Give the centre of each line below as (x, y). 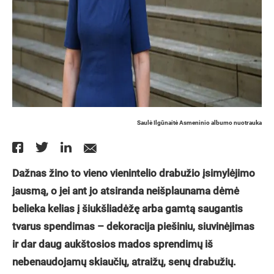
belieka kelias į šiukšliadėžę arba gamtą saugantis (128, 209)
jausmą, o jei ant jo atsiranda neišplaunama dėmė (126, 191)
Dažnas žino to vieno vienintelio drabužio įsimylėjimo (134, 173)
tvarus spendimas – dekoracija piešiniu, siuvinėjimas (133, 226)
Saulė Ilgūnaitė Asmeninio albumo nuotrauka (199, 123)
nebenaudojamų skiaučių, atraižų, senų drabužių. (124, 262)
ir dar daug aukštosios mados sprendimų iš (113, 244)
